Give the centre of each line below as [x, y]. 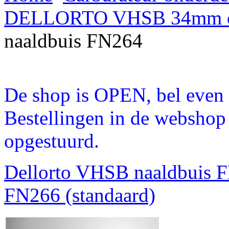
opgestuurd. [52, 141]
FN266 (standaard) [80, 195]
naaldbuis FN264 [73, 41]
